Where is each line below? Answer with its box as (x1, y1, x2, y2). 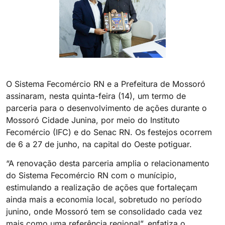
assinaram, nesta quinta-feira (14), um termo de (6, 91, 186, 101)
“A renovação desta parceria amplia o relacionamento (6, 158, 209, 169)
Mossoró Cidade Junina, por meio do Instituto (6, 115, 180, 125)
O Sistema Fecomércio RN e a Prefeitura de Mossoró (6, 79, 205, 89)
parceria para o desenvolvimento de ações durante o (6, 103, 207, 113)
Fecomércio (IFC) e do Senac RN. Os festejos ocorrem (6, 127, 212, 137)
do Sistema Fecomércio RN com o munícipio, (6, 170, 177, 181)
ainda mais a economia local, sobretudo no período (6, 194, 202, 205)
